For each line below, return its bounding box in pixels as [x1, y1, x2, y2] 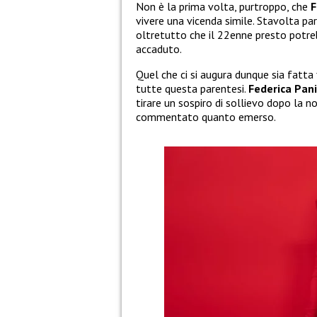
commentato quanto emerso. [136, 110, 276, 125]
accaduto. [136, 42, 182, 57]
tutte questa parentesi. [136, 81, 248, 96]
